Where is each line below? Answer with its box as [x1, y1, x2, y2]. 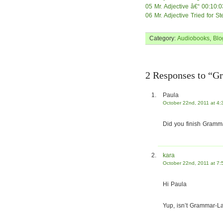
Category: [149, 35, 177, 42]
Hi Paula [163, 181, 187, 188]
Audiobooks [177, 35, 210, 42]
